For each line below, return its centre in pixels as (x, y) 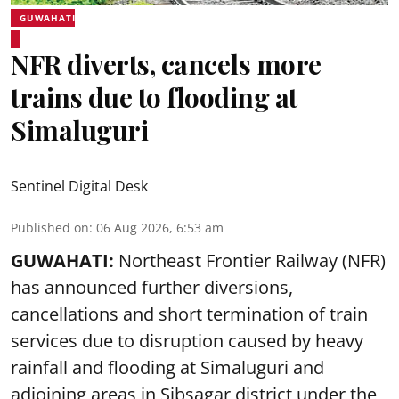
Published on (50, 227)
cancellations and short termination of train (189, 313)
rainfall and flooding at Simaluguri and (167, 367)
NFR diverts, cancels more (166, 64)
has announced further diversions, (152, 287)
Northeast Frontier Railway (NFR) (252, 260)
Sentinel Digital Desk (79, 186)
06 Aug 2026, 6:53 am (160, 227)
